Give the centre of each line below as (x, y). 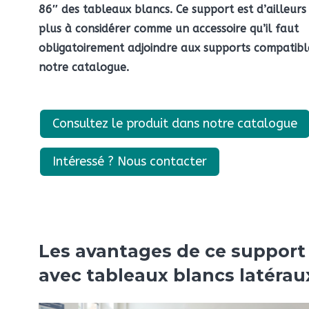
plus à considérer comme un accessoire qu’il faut (169, 29)
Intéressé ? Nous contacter (130, 162)
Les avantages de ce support (172, 251)
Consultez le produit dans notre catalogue (175, 124)
